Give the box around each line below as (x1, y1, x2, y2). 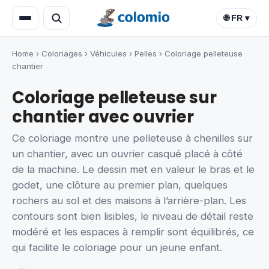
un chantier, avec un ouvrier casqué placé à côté (12, 148, 243, 160)
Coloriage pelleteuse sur (12, 86, 217, 109)
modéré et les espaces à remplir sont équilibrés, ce (12, 226, 254, 238)
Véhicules (90, 49, 127, 58)
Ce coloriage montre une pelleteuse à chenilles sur (12, 132, 253, 145)
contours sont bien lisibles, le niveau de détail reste (12, 210, 253, 223)
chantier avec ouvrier (12, 105, 194, 128)
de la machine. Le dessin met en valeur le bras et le (12, 163, 255, 176)
